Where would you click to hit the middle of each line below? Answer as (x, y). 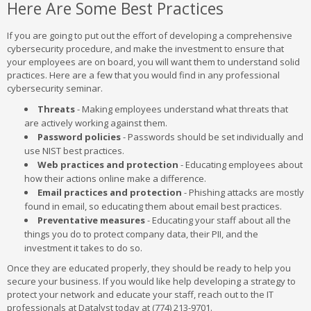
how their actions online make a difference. (116, 178)
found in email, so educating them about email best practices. (154, 206)
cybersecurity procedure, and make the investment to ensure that (145, 49)
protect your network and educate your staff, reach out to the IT (140, 294)
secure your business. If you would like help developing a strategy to (151, 281)
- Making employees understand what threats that (182, 109)
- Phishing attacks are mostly (243, 192)
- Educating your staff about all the (218, 220)
